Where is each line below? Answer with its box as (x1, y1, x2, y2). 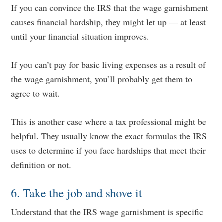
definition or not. (11, 159, 72, 170)
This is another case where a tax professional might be (11, 115, 207, 127)
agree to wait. (11, 87, 60, 99)
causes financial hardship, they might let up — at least (11, 16, 206, 28)
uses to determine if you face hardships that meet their (11, 144, 206, 156)
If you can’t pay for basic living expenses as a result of (11, 58, 206, 70)
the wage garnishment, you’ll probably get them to (11, 73, 193, 85)
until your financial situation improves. (11, 30, 150, 42)
